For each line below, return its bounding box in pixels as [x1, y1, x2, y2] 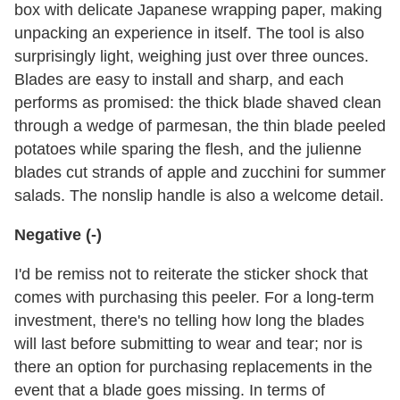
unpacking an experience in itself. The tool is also [14, 24, 364, 42]
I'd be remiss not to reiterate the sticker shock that [14, 265, 368, 283]
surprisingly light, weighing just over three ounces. [14, 47, 369, 65]
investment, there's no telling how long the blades [14, 312, 364, 329]
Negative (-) [14, 226, 102, 244]
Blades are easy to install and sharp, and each [14, 71, 344, 88]
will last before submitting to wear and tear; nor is [14, 335, 362, 353]
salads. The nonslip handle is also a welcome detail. [14, 187, 384, 204]
